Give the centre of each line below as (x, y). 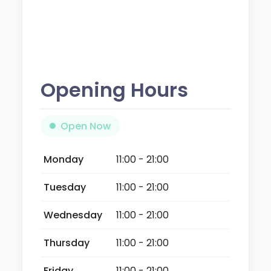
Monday (64, 159)
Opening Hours (115, 90)
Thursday (67, 243)
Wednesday (73, 215)
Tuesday (65, 187)
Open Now (86, 126)
